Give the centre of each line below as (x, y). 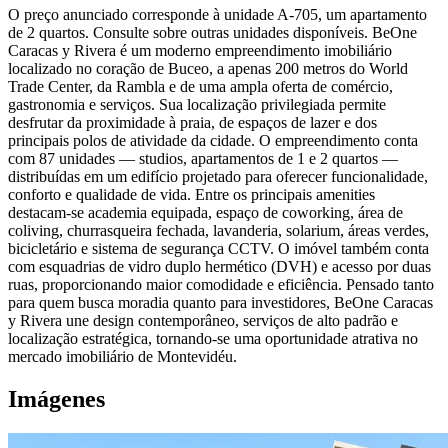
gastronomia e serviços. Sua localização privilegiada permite (197, 105)
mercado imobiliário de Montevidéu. (122, 357)
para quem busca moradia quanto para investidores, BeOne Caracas (220, 303)
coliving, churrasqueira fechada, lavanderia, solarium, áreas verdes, (218, 231)
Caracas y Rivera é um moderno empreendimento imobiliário (200, 51)
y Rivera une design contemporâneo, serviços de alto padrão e (203, 321)
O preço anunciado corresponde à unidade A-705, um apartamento (217, 15)
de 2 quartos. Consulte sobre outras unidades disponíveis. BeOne (212, 33)
